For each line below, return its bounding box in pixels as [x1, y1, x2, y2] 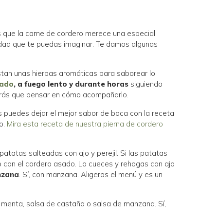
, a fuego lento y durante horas [14, 79, 129, 89]
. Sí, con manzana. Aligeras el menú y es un [19, 169, 163, 179]
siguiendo [128, 79, 163, 89]
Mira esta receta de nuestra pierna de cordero [7, 119, 163, 128]
